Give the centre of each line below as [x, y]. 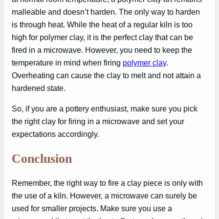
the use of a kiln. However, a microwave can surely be [104, 196]
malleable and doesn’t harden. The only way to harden [106, 12]
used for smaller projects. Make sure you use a [92, 208]
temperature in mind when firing [67, 63]
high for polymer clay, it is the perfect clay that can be [102, 37]
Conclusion [42, 158]
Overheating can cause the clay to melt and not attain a [106, 76]
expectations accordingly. [55, 134]
